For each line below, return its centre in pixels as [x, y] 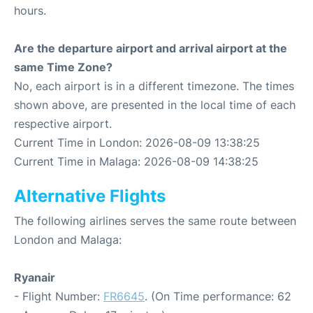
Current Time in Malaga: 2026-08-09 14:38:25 [136, 161]
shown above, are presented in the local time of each [155, 105]
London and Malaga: [68, 240]
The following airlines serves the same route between [155, 221]
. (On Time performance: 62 [218, 296]
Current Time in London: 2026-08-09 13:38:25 [137, 143]
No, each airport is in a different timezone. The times [154, 86]
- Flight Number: [59, 296]
